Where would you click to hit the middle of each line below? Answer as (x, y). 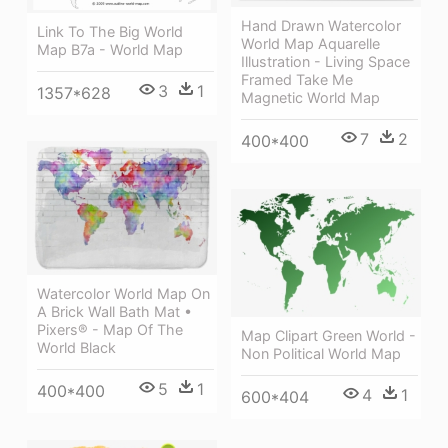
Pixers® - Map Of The (110, 330)
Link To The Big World (110, 32)
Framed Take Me (297, 79)
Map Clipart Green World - (328, 335)
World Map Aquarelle (310, 43)
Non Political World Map (321, 353)
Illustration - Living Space (325, 61)
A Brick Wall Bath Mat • (114, 312)
